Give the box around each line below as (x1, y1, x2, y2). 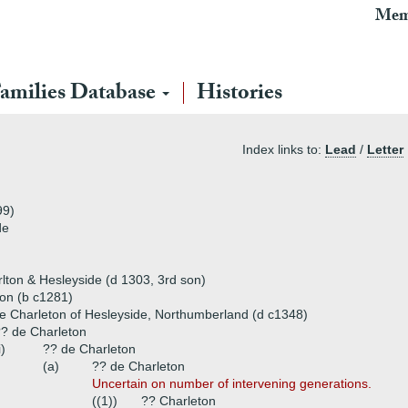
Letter (367, 142, 403, 157)
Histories (197, 76, 282, 114)
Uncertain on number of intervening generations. (92, 376, 372, 391)
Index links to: (242, 142, 325, 157)
